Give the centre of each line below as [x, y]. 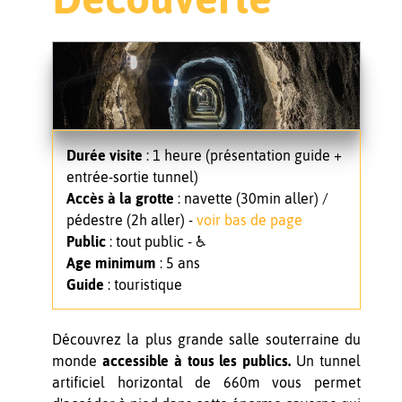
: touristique [143, 284]
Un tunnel [326, 360]
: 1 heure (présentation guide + [242, 155]
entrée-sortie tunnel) [132, 176]
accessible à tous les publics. [197, 360]
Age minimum [111, 262]
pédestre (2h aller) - [131, 219]
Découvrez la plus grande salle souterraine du [206, 339]
